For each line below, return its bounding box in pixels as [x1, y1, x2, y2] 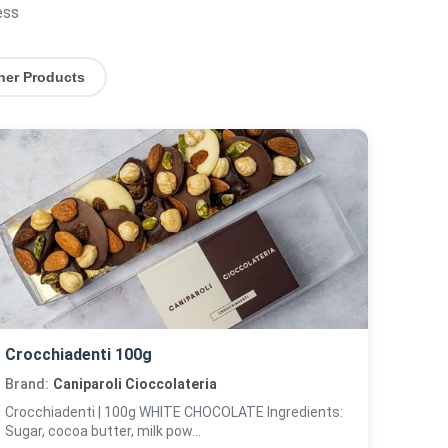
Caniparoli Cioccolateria [53, 376, 218, 392]
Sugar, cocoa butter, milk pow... [5, 423, 202, 439]
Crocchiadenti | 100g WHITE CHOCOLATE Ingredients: [5, 404, 140, 420]
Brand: [5, 376, 50, 392]
